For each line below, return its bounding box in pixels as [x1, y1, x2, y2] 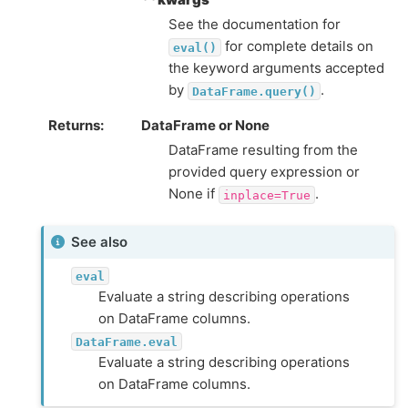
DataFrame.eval [75, 334, 178, 349]
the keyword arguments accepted [168, 59, 384, 76]
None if [168, 185, 219, 202]
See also [71, 233, 127, 251]
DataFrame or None [141, 117, 270, 134]
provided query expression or [168, 163, 360, 180]
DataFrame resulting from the [168, 141, 358, 158]
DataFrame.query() [191, 84, 316, 97]
